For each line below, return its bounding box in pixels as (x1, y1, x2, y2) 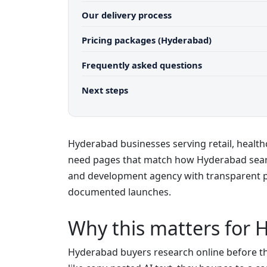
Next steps (81, 84, 128, 97)
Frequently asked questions (81, 59, 202, 72)
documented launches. (68, 185, 171, 199)
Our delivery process (81, 9, 172, 21)
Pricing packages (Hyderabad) (81, 34, 212, 46)
